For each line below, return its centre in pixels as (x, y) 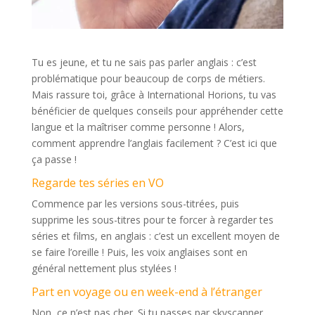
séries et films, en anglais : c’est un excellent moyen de (155, 236)
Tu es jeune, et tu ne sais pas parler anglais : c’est (144, 62)
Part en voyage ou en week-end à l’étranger (147, 291)
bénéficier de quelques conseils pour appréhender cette (157, 110)
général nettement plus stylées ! (104, 268)
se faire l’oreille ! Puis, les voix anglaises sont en (139, 252)
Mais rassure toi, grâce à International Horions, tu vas (154, 94)
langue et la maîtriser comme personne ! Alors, (138, 127)
